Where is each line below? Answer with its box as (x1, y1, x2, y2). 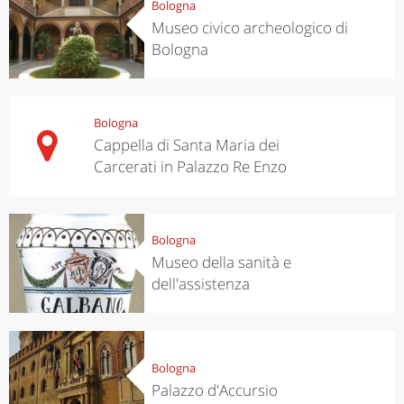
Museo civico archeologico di (151, 16, 348, 38)
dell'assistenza (151, 272, 250, 294)
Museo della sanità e (151, 251, 291, 272)
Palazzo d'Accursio (151, 379, 278, 400)
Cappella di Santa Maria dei (93, 133, 280, 155)
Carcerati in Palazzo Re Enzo (93, 155, 287, 177)
